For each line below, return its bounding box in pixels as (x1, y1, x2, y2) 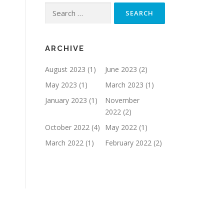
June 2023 (105, 64, 137, 74)
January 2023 (45, 95, 87, 105)
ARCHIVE (45, 43, 84, 53)
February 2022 (105, 137, 151, 147)
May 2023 (45, 79, 77, 89)
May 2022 (105, 122, 137, 132)
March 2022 (45, 137, 83, 147)
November (105, 95, 139, 105)
